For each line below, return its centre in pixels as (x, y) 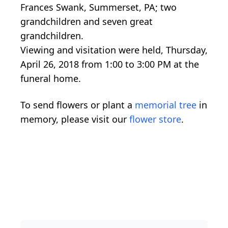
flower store (155, 119)
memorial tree (166, 105)
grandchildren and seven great (87, 21)
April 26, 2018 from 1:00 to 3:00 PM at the (110, 64)
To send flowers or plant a (78, 105)
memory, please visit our (75, 119)
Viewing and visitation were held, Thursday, (114, 50)
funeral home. (51, 78)
